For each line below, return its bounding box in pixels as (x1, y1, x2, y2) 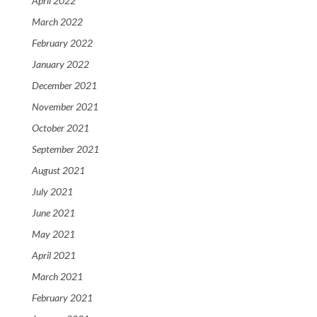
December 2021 (32, 79, 97, 92)
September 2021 (32, 143, 99, 156)
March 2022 (32, 16, 83, 28)
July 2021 (32, 185, 73, 198)
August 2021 (32, 164, 85, 177)
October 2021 (32, 122, 89, 134)
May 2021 (32, 228, 75, 241)
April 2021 (32, 249, 76, 262)
